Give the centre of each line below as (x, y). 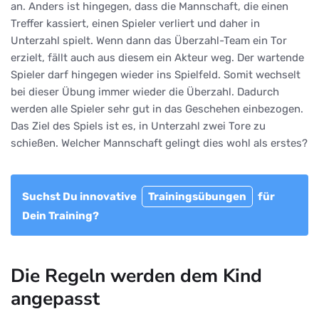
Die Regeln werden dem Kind (136, 276)
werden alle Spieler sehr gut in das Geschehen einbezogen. (157, 109)
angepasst (55, 299)
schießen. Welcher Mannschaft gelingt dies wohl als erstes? (159, 143)
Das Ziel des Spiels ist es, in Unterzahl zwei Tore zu (138, 126)
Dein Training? (61, 216)
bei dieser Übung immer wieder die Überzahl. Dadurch (145, 92)
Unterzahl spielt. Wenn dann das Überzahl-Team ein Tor (149, 41)
